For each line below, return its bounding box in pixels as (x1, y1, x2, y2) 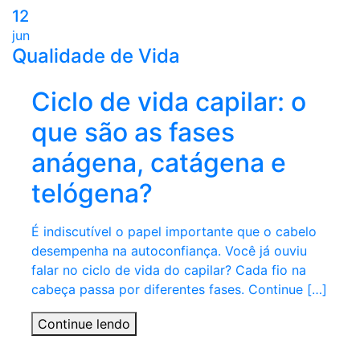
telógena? (31, 178, 153, 210)
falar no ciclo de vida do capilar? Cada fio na (31, 262, 306, 279)
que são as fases (31, 117, 235, 149)
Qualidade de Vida (12, 44, 180, 68)
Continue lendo (38, 316, 130, 333)
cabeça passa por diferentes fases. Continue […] (31, 281, 327, 298)
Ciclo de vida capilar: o (31, 86, 306, 118)
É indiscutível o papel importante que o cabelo (31, 223, 317, 240)
